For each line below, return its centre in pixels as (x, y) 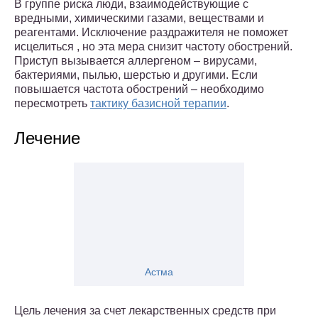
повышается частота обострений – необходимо (139, 89)
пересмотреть (52, 104)
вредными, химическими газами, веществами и (139, 18)
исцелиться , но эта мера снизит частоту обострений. (153, 47)
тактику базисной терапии (158, 104)
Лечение (47, 138)
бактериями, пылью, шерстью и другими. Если (136, 75)
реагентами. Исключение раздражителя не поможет (151, 33)
